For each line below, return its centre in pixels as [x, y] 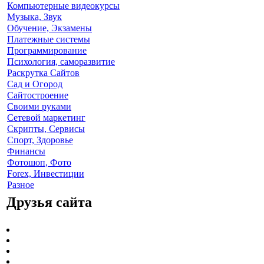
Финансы [26, 151]
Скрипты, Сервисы [46, 129]
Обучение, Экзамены [49, 28]
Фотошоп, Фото [39, 163]
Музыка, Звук [34, 17]
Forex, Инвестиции [46, 174]
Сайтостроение [38, 95]
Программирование [47, 51]
